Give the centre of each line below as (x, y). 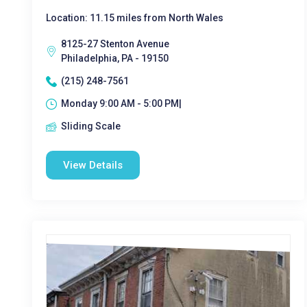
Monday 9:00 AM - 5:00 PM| (121, 103)
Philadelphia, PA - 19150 (115, 58)
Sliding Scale (91, 126)
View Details (93, 165)
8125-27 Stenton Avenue (115, 44)
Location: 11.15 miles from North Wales (135, 18)
